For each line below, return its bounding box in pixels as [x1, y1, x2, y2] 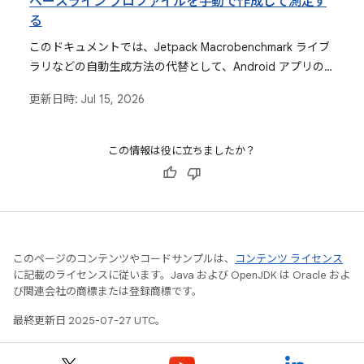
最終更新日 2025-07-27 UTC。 [13, 314, 166, 327]
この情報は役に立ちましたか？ [108, 144, 256, 158]
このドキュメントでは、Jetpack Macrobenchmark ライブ [29, 40, 330, 54]
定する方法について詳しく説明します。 [29, 98, 233, 113]
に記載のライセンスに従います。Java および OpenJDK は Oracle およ [13, 268, 350, 282]
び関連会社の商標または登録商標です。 [13, 284, 202, 298]
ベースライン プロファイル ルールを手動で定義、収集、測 [29, 79, 331, 93]
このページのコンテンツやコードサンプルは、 [13, 252, 235, 266]
